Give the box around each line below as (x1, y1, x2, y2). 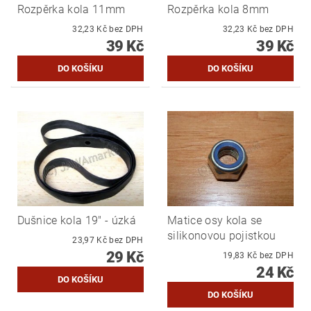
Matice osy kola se (167, 213, 262, 227)
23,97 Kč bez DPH (109, 235, 144, 245)
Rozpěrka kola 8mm (167, 2, 269, 16)
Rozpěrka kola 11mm (17, 2, 126, 16)
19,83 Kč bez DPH (259, 250, 294, 260)
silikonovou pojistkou (167, 228, 276, 242)
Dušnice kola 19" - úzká (17, 213, 136, 227)
